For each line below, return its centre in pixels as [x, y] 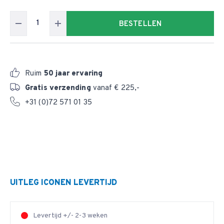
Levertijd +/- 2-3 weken [70, 216]
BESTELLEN [140, 24]
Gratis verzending [58, 88]
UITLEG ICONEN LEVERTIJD [63, 183]
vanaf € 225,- [115, 88]
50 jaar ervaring [73, 74]
